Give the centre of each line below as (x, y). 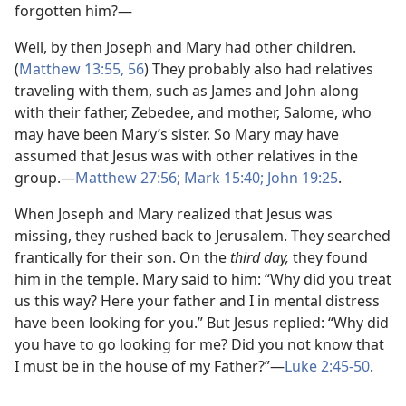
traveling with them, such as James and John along (187, 91)
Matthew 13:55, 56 (82, 69)
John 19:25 (301, 178)
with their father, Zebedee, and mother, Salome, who (193, 112)
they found (330, 257)
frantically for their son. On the (122, 257)
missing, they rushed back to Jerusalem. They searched (203, 236)
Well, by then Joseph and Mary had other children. (185, 47)
